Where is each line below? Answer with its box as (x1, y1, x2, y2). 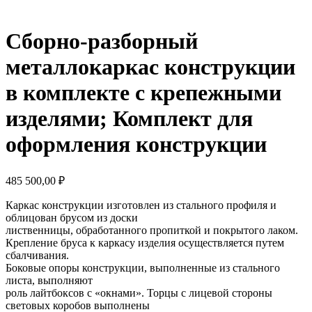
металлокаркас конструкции (6, 54, 295, 80)
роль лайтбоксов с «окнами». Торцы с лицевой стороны (6, 286, 272, 299)
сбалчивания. (6, 249, 69, 261)
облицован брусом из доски (6, 211, 138, 224)
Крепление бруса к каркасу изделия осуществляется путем (6, 236, 284, 249)
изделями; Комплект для (6, 106, 253, 132)
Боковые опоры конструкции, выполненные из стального (6, 261, 280, 274)
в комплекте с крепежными (6, 80, 281, 106)
